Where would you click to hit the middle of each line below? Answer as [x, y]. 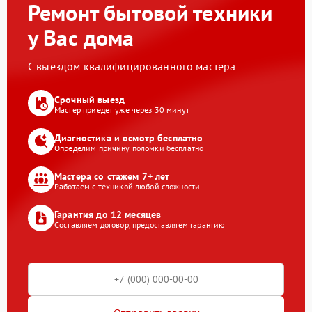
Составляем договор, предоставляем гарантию [140, 224]
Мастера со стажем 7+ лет [112, 176]
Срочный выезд [89, 99]
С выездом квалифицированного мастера [132, 67]
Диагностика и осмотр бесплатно [129, 138]
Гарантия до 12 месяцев [108, 214]
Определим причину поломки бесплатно [129, 148]
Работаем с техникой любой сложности [127, 186]
